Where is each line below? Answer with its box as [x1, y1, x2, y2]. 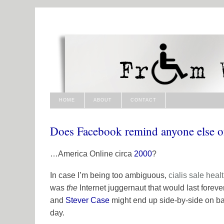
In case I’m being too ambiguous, [50, 170, 168, 179]
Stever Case [65, 195, 109, 204]
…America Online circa [50, 149, 134, 158]
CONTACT [130, 97, 156, 102]
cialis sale [168, 170, 204, 179]
